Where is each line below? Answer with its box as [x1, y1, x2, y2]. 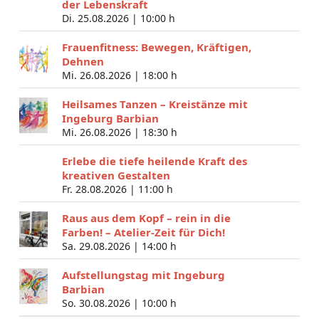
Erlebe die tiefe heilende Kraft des [61, 153, 247, 168]
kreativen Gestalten [61, 167, 170, 182]
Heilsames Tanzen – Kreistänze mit [61, 96, 248, 111]
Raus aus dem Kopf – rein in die [61, 210, 231, 225]
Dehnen [61, 53, 104, 68]
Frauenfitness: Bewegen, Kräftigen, [61, 39, 251, 54]
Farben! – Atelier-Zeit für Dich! [61, 224, 225, 239]
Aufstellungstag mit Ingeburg [61, 267, 225, 282]
